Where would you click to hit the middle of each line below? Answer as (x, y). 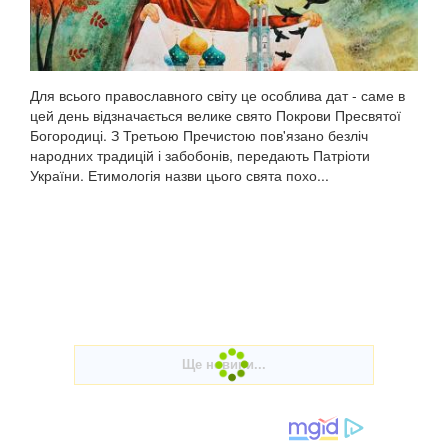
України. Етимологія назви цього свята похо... (179, 175)
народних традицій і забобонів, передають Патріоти (200, 155)
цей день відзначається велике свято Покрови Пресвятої (215, 115)
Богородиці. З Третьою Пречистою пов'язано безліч (199, 135)
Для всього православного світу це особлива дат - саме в (217, 95)
